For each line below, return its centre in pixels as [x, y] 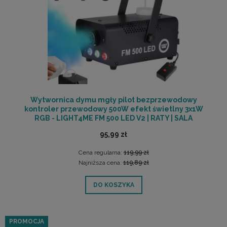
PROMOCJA [27, 221]
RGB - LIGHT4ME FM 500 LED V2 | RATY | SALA [113, 118]
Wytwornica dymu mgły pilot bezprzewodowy [113, 100]
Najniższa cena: [101, 163]
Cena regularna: [101, 152]
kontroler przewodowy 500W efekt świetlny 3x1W [113, 109]
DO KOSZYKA [113, 185]
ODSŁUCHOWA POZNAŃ [113, 127]
